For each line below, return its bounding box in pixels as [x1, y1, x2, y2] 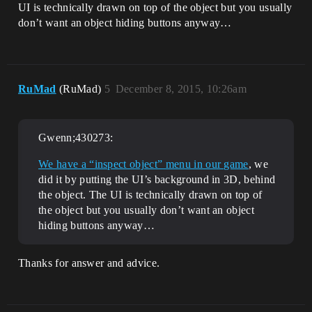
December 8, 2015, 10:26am [115, 83, 247, 95]
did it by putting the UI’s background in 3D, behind [38, 173, 276, 185]
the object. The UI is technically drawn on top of [38, 189, 263, 201]
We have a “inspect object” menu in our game [38, 158, 249, 170]
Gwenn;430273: [38, 132, 114, 143]
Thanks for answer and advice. [18, 257, 160, 269]
